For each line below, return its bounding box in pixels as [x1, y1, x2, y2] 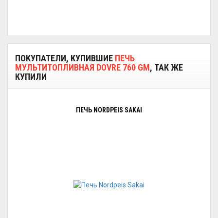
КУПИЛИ [15, 72, 47, 82]
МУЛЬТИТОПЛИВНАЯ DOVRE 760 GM [15, 62, 150, 73]
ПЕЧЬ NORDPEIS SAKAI [76, 106, 142, 114]
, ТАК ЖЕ [150, 62, 183, 73]
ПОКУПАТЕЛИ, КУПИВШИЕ [15, 53, 115, 63]
